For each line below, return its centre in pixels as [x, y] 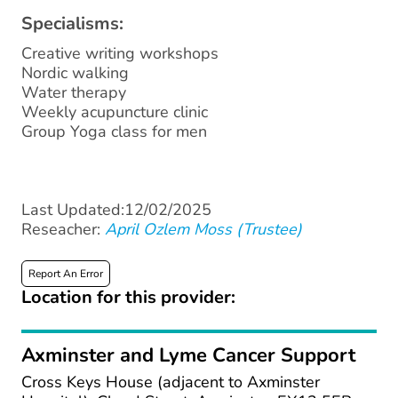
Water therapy [74, 93]
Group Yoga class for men [114, 132]
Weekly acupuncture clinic [115, 112]
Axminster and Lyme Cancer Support [188, 356]
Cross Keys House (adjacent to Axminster [171, 382]
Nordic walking [75, 73]
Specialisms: [72, 24]
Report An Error [66, 274]
